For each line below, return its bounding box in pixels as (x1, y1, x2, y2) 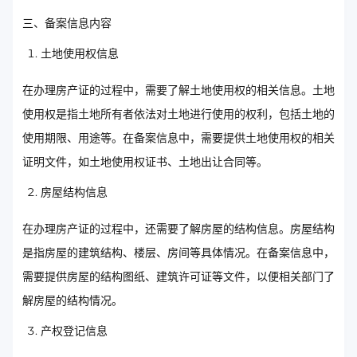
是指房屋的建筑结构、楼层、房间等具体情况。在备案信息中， (22, 245, 335, 260)
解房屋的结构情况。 (22, 293, 123, 308)
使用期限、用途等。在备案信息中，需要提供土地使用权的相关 (22, 131, 335, 145)
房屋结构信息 (41, 185, 108, 199)
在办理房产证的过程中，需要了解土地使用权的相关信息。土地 (22, 83, 335, 97)
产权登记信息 (41, 324, 108, 338)
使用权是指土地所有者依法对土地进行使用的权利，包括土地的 (22, 107, 335, 121)
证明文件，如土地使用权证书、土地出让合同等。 (22, 155, 268, 169)
